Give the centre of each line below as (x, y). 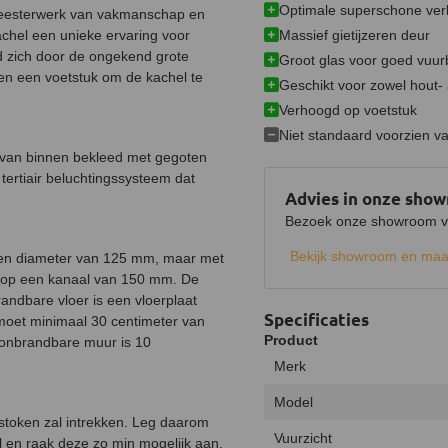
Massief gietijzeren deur (354, 34)
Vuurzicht (303, 438)
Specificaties (316, 319)
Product (291, 340)
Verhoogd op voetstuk (348, 109)
